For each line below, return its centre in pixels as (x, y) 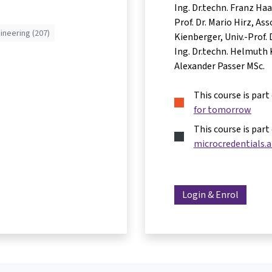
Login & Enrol (210, 195)
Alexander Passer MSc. (219, 66)
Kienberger (197, 37)
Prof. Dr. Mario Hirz (213, 22)
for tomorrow (223, 110)
